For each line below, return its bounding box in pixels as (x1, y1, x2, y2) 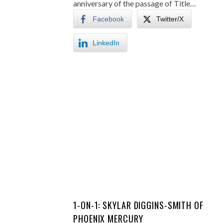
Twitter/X (156, 15, 184, 23)
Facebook (93, 15, 124, 23)
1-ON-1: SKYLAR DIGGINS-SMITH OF (73, 199, 204, 212)
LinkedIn (93, 39, 119, 47)
